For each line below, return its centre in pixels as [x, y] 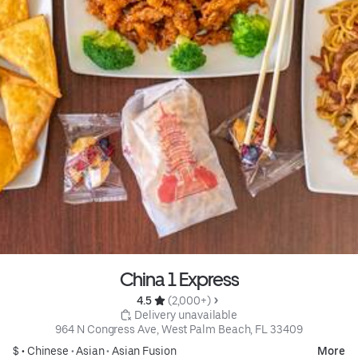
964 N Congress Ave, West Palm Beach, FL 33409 [179, 330]
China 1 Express [179, 280]
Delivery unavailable [186, 315]
